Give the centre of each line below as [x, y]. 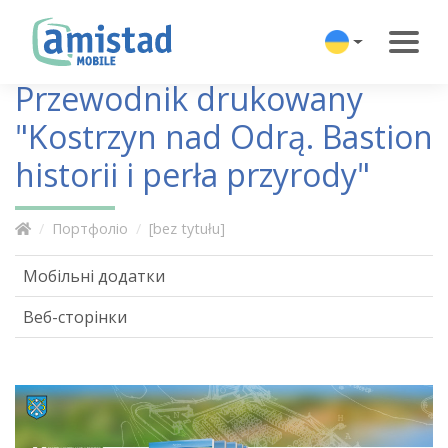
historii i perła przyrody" [192, 174]
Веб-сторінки [75, 317]
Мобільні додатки [94, 276]
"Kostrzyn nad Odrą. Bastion [224, 136]
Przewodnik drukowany [189, 98]
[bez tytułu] [187, 228]
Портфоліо [90, 228]
